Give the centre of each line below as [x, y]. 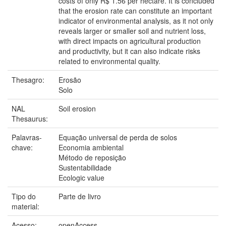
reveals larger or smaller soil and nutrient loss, [132, 31]
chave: [23, 147]
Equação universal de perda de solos [118, 137]
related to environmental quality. [109, 61]
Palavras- [27, 137]
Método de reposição [92, 157]
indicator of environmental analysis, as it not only [136, 20]
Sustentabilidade [85, 167]
